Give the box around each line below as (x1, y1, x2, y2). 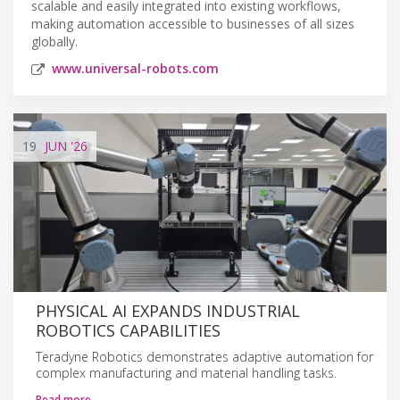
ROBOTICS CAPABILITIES (36, 319, 221, 341)
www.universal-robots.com (52, 59, 219, 77)
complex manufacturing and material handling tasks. (36, 363, 337, 381)
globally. (31, 32, 78, 50)
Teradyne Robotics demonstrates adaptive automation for (36, 347, 373, 365)
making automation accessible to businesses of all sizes (31, 14, 354, 32)
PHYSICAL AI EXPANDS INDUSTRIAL (36, 299, 300, 321)
